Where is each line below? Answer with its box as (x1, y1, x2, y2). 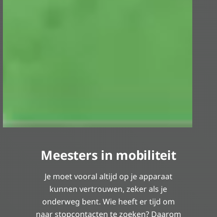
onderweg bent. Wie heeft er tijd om (42, 196, 175, 207)
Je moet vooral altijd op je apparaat (44, 170, 172, 182)
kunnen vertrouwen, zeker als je (49, 183, 168, 194)
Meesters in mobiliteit (41, 146, 176, 164)
